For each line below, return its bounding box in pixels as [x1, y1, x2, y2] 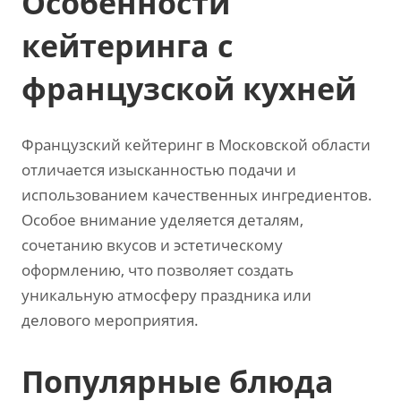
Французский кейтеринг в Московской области [21, 134, 371, 155]
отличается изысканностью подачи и [21, 159, 296, 180]
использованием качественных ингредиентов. [21, 184, 372, 205]
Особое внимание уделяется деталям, [21, 209, 303, 230]
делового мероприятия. [21, 310, 199, 330]
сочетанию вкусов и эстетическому [21, 235, 283, 255]
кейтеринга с [21, 25, 233, 66]
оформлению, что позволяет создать [21, 260, 294, 280]
